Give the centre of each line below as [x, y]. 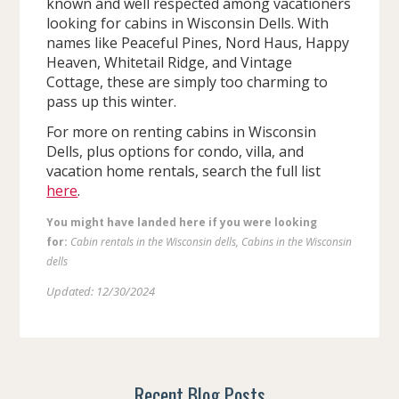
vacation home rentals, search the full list [184, 171]
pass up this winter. [112, 101]
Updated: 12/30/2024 [101, 291]
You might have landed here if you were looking [182, 222]
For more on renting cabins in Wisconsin [182, 131]
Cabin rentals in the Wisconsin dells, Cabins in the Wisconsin [212, 241]
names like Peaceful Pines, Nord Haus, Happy [198, 42]
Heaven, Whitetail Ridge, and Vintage [170, 62]
